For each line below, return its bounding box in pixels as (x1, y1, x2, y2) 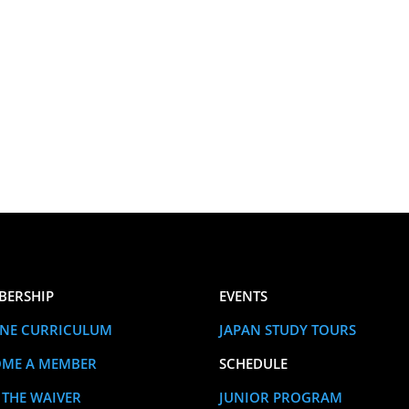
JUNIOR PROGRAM (219, 388, 343, 407)
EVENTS (219, 287, 268, 306)
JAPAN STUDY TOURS (219, 320, 357, 340)
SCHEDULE (219, 354, 288, 373)
